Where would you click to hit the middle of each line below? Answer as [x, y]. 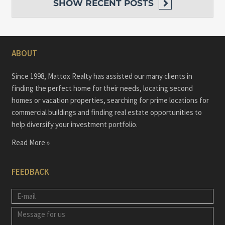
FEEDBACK [30, 172]
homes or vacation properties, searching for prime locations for [110, 100]
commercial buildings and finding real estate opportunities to [106, 113]
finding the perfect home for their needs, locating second [102, 88]
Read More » [30, 143]
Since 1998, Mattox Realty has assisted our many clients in [102, 76]
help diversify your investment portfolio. [74, 125]
